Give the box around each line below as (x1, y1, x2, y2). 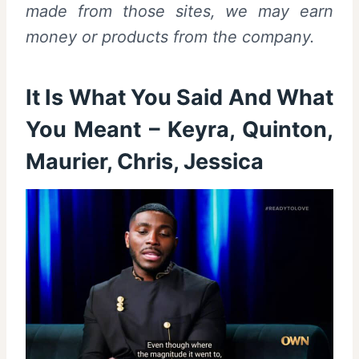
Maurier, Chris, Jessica (26, 148, 264, 175)
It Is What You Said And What (26, 84, 333, 111)
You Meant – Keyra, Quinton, (26, 116, 333, 143)
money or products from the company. (26, 26, 315, 46)
